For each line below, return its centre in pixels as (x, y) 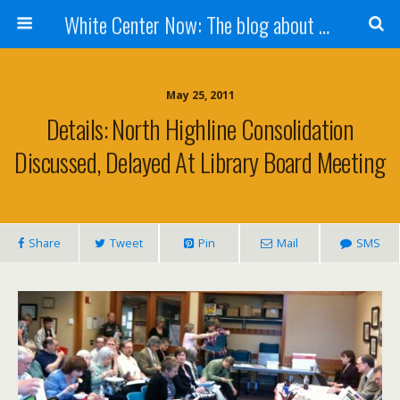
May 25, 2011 (200, 95)
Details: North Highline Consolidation (200, 129)
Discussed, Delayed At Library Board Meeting (200, 162)
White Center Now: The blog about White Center (324, 24)
